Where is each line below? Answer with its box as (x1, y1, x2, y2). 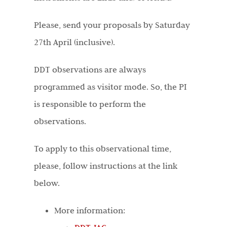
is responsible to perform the (33, 99, 146, 109)
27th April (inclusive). (33, 37, 115, 48)
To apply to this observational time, (33, 143, 171, 154)
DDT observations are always (33, 64, 146, 75)
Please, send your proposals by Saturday (33, 20, 190, 30)
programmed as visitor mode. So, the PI (33, 82, 186, 92)
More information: (54, 205, 125, 216)
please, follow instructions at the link (33, 161, 177, 171)
